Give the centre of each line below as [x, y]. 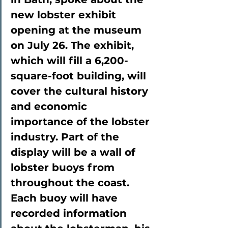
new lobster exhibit [65, 15]
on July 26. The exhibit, [74, 45]
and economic [50, 106]
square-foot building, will [80, 76]
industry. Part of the [66, 137]
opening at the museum [78, 30]
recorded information [70, 213]
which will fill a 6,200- [69, 61]
